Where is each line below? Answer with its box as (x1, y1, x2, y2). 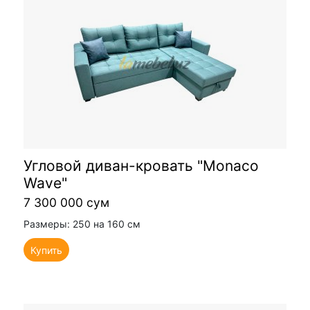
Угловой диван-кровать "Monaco (24, 156, 259, 174)
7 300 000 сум (24, 194, 109, 210)
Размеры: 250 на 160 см (24, 217, 140, 230)
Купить (30, 244, 62, 257)
